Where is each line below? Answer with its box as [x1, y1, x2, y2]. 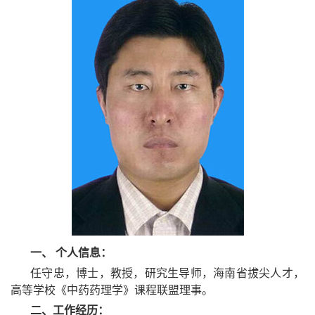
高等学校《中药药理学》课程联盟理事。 [11, 284, 213, 296]
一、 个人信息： [30, 247, 112, 259]
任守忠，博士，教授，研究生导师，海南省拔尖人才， [30, 267, 304, 279]
